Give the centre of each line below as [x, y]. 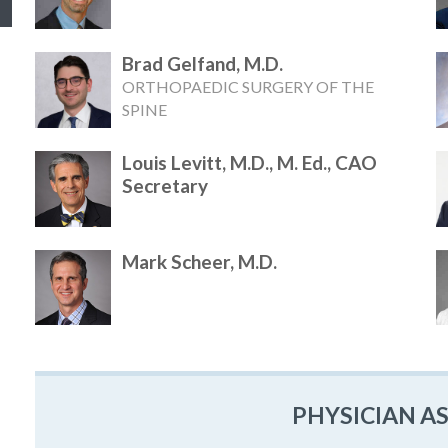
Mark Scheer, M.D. [200, 261]
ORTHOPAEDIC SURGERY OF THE [248, 87]
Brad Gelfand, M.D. [203, 64]
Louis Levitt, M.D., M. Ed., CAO [250, 163]
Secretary [165, 186]
